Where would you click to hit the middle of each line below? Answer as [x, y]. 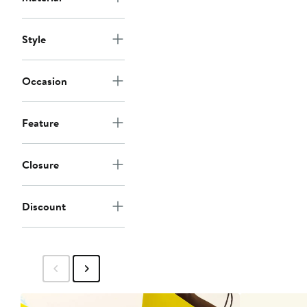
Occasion [45, 81]
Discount [44, 207]
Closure [40, 165]
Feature [40, 123]
